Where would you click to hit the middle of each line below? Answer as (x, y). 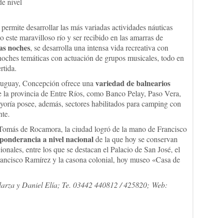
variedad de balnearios (133, 83)
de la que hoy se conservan (136, 139)
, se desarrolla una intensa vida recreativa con (99, 47)
